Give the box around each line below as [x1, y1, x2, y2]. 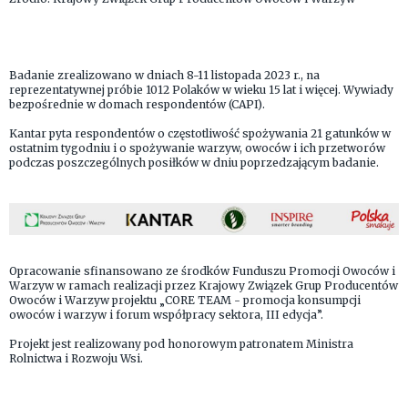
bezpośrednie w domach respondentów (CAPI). [9, 97, 265, 112]
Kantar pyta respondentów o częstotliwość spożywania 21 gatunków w [9, 127, 391, 141]
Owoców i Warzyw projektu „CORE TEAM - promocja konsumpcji [9, 293, 361, 308]
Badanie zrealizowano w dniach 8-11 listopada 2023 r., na [9, 68, 320, 83]
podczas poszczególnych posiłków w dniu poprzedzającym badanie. [9, 156, 379, 170]
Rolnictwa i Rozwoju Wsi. [9, 352, 143, 366]
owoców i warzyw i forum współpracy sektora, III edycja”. [9, 308, 323, 322]
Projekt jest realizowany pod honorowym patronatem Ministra [9, 337, 353, 352]
